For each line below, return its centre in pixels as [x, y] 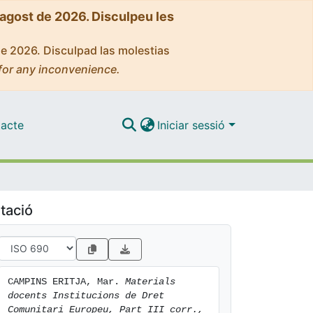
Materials [150, 282]
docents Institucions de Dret [86, 296]
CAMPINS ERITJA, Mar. [66, 282]
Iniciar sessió [193, 125]
